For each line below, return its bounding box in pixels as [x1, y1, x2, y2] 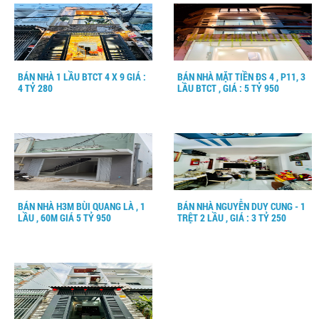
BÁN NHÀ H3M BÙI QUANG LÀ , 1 [18, 199, 145, 213]
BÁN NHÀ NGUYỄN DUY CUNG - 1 [177, 199, 305, 213]
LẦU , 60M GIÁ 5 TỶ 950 [18, 211, 111, 224]
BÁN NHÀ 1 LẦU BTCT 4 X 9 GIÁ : [18, 70, 146, 83]
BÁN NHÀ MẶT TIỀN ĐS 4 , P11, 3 [177, 70, 305, 83]
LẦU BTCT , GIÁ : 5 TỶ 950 [177, 81, 279, 95]
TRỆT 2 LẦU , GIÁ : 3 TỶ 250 [177, 211, 286, 224]
